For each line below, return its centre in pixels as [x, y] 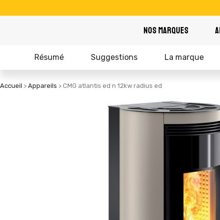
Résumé [49, 57]
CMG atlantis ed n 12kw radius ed [112, 86]
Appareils [42, 86]
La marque [184, 57]
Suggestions [114, 57]
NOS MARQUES [166, 30]
